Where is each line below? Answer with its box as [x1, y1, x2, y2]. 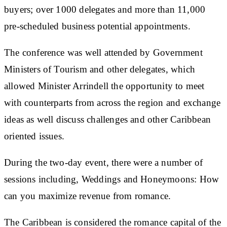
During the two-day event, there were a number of [4, 157, 203, 168]
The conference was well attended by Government [4, 47, 203, 58]
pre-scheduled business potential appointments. [4, 20, 191, 31]
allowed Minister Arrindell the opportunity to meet [4, 80, 205, 91]
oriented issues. [4, 130, 65, 141]
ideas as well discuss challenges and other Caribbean [4, 113, 211, 125]
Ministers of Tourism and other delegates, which [4, 63, 195, 74]
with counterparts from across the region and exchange [4, 97, 221, 108]
